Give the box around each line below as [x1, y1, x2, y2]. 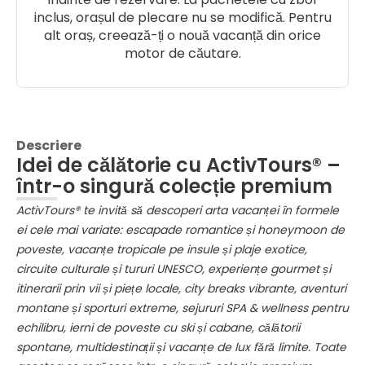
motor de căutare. [124, 44, 241, 63]
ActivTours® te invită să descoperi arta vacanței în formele [16, 202, 339, 218]
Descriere [16, 136, 81, 155]
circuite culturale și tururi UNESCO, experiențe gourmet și [16, 261, 331, 277]
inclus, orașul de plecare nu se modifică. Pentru [33, 8, 332, 27]
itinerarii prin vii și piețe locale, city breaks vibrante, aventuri [16, 280, 346, 297]
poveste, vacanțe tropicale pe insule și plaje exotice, [16, 241, 307, 257]
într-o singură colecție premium [16, 173, 332, 200]
